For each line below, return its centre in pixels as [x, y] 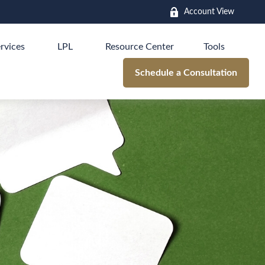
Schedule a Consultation [186, 72]
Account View [209, 12]
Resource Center [140, 47]
